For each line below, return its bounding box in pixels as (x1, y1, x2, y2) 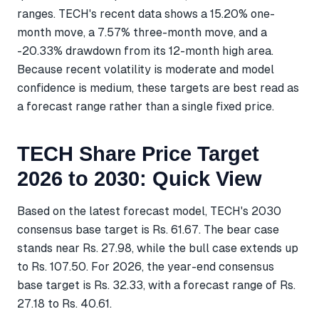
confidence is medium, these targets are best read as (17, 81, 299, 95)
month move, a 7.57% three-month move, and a (17, 26, 267, 40)
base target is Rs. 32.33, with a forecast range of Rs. (17, 278, 296, 292)
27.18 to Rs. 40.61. (17, 296, 112, 310)
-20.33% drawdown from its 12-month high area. (17, 44, 273, 58)
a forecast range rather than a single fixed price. (17, 100, 274, 114)
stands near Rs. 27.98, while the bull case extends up (17, 241, 298, 255)
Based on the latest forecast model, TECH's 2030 (17, 204, 281, 218)
